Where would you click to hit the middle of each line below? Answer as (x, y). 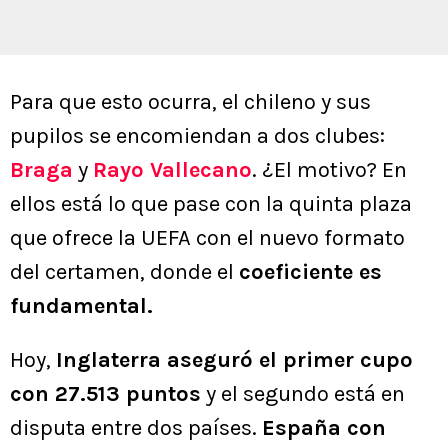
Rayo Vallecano (172, 169)
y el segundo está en (303, 393)
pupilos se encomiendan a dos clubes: (197, 135)
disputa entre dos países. (136, 427)
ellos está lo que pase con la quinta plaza (211, 203)
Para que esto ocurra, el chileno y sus (190, 101)
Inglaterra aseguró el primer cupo (234, 359)
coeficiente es (310, 271)
